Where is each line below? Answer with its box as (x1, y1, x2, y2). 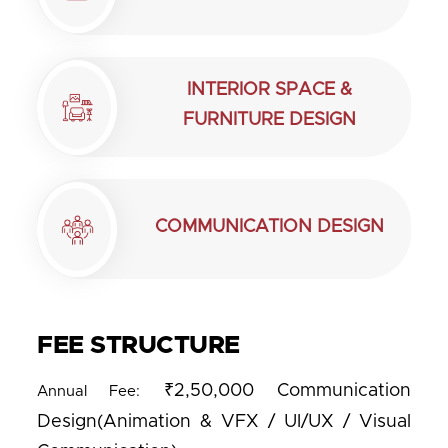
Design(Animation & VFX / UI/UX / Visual (37, 413, 411, 431)
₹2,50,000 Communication (140, 382, 412, 400)
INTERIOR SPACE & (186, 80, 352, 99)
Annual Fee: (37, 384, 141, 399)
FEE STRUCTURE (37, 333, 240, 358)
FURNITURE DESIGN (182, 110, 356, 129)
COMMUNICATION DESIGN (154, 217, 384, 236)
